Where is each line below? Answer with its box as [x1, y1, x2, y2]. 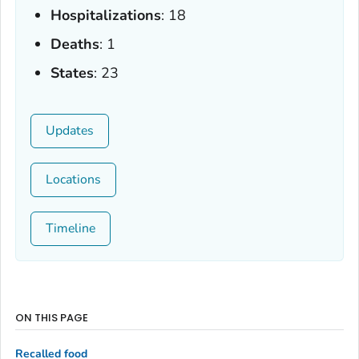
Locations [46, 170, 101, 188]
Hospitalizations [50, 5, 162, 25]
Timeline [46, 219, 95, 237]
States [50, 63, 95, 83]
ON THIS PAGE [15, 309, 88, 325]
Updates [46, 121, 94, 139]
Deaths [50, 34, 100, 54]
